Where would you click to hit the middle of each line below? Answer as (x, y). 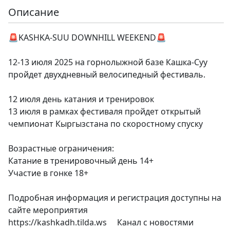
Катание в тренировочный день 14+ (81, 161)
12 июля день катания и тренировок (81, 99)
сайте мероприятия (48, 210)
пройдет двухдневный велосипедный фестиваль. (107, 74)
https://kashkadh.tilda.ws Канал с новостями (101, 222)
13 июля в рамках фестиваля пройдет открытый (104, 111)
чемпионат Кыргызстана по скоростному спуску (106, 124)
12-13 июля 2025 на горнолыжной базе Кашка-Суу (108, 62)
